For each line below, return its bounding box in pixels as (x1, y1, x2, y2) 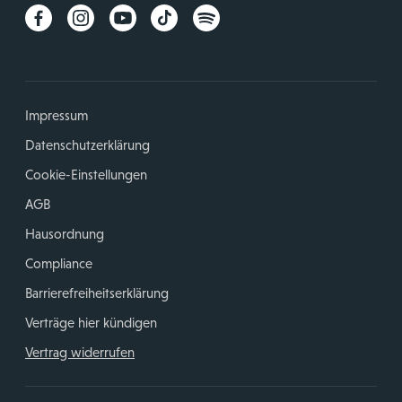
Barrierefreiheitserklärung (25, 285, 169, 301)
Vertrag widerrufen (25, 345, 135, 361)
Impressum (25, 108, 88, 124)
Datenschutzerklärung (25, 137, 150, 153)
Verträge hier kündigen (25, 315, 157, 331)
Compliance (25, 256, 92, 272)
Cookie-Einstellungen (25, 167, 147, 183)
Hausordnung (25, 226, 104, 242)
